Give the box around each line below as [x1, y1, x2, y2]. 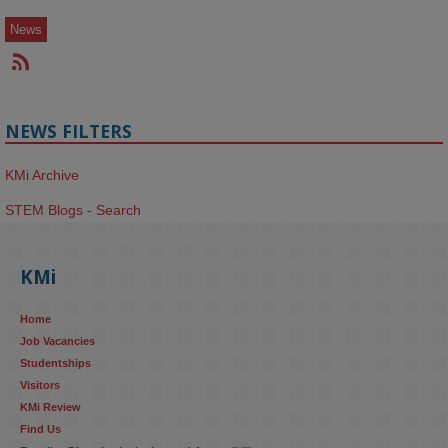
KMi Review [20, 401, 81, 413]
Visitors [20, 379, 60, 391]
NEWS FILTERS [5, 119, 132, 143]
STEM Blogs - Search [5, 201, 141, 218]
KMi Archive [5, 167, 79, 183]
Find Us [20, 423, 61, 435]
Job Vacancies [20, 335, 95, 347]
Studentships [20, 357, 91, 369]
